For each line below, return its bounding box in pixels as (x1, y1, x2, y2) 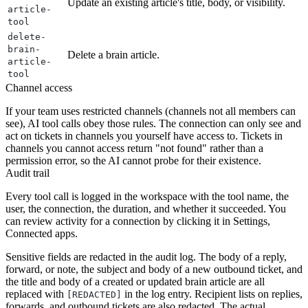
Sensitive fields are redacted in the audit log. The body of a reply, (5, 250, 287, 263)
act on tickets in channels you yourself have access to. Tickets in (5, 129, 283, 142)
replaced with (5, 287, 67, 300)
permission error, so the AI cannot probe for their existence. (5, 154, 261, 166)
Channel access (5, 81, 72, 93)
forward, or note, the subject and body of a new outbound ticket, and (5, 263, 302, 275)
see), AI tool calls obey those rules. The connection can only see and (5, 117, 301, 129)
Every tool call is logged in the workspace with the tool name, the (5, 190, 289, 202)
